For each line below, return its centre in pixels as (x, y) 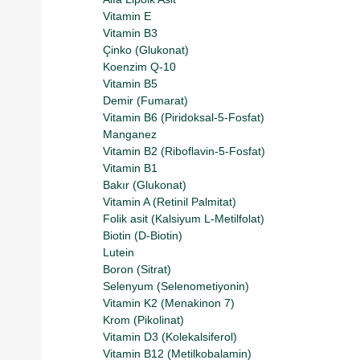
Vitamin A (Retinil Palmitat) (170, 202)
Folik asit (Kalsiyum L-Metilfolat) (184, 219)
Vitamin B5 (130, 84)
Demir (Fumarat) (145, 100)
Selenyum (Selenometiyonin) (176, 286)
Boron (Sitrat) (137, 269)
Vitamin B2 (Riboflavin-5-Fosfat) (184, 151)
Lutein (119, 252)
